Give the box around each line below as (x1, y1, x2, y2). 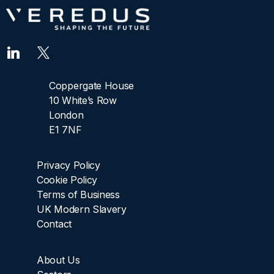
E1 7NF (49, 123, 82, 136)
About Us (37, 253, 80, 266)
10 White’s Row (49, 94, 117, 106)
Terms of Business (37, 188, 120, 201)
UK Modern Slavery (37, 203, 127, 216)
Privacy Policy (37, 159, 100, 172)
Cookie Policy (37, 174, 98, 187)
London (49, 108, 84, 121)
